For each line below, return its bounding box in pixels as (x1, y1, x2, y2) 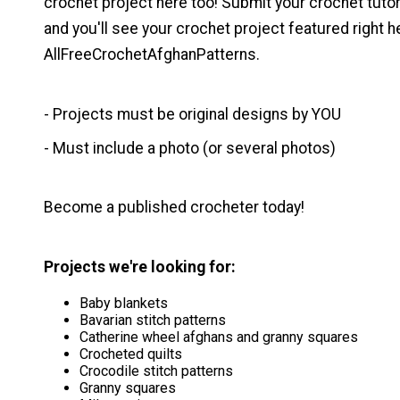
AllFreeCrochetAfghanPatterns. (44, 45, 260, 63)
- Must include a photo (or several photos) (44, 138, 336, 157)
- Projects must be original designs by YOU (44, 104, 341, 123)
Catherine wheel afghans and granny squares (79, 329, 358, 346)
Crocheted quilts (79, 346, 182, 363)
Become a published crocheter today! (44, 198, 304, 217)
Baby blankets (79, 295, 168, 312)
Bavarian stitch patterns (79, 312, 226, 329)
